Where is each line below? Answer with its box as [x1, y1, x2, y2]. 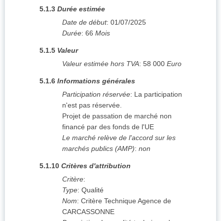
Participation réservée [62, 90, 130, 99]
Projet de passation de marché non [62, 112, 172, 120]
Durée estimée [57, 5, 105, 13]
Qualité [81, 186, 104, 194]
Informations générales [57, 77, 135, 85]
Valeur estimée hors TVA [62, 60, 139, 68]
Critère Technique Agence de [81, 197, 171, 205]
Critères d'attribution [61, 162, 131, 170]
